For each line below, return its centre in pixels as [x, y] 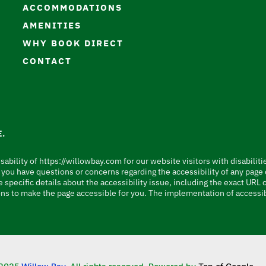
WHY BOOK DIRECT [73, 43]
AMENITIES [52, 26]
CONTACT [47, 61]
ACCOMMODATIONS [73, 8]
